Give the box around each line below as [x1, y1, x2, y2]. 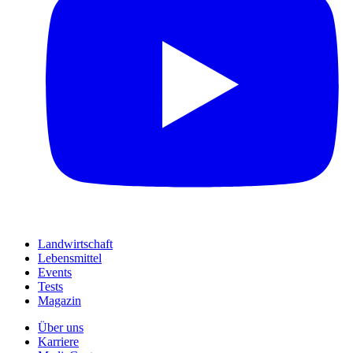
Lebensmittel [38, 251, 102, 266]
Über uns [38, 321, 84, 335]
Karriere [38, 335, 79, 349]
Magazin [38, 294, 81, 308]
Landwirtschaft [38, 237, 113, 251]
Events [38, 266, 72, 280]
